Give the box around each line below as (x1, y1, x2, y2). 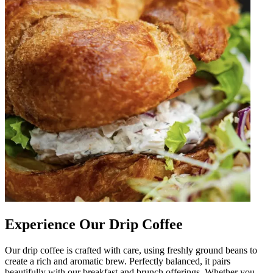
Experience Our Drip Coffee (5, 216, 183, 232)
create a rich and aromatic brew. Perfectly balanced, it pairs (5, 255, 230, 266)
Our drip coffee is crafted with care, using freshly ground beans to (5, 244, 257, 255)
